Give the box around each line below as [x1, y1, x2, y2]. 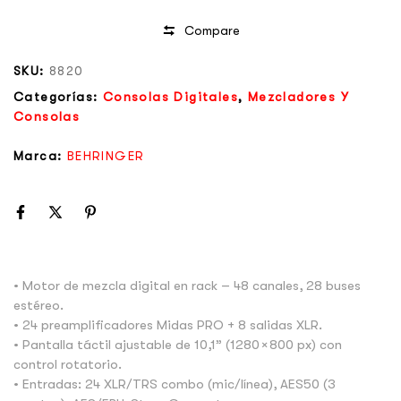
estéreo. [13, 296, 64, 313]
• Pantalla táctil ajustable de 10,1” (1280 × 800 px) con [13, 336, 342, 353]
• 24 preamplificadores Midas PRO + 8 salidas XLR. [13, 316, 322, 333]
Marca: [13, 148, 67, 163]
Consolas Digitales [102, 89, 239, 104]
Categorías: [13, 89, 103, 104]
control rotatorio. [13, 355, 122, 372]
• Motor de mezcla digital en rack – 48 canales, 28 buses [13, 277, 361, 294]
